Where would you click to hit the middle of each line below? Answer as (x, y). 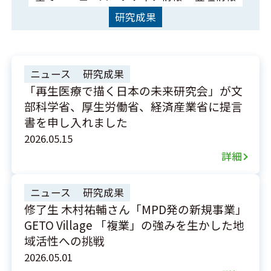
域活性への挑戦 (64, 240)
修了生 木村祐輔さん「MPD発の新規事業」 (135, 209)
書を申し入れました (76, 122)
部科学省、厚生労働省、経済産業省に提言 (133, 106)
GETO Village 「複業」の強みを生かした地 (134, 224)
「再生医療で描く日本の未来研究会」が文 (133, 90)
